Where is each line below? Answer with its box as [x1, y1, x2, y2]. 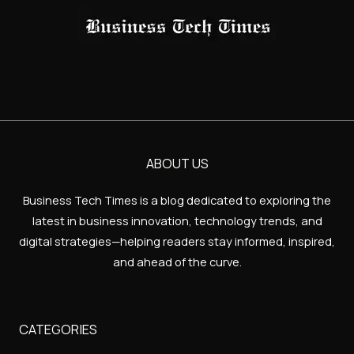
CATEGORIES [19, 321, 97, 339]
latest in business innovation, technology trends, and [32, 212, 322, 228]
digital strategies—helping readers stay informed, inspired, [19, 232, 335, 249]
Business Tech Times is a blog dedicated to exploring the [23, 191, 331, 208]
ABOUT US [145, 154, 209, 172]
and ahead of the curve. [112, 253, 242, 269]
